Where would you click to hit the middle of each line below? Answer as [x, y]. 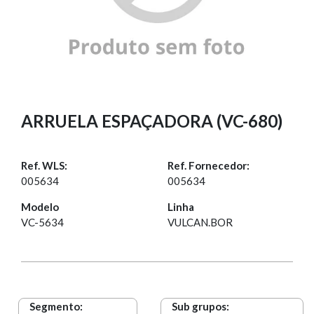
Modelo [40, 206]
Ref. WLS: [44, 165]
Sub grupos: [201, 306]
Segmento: [56, 306]
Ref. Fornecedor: [209, 165]
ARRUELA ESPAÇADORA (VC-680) [152, 121]
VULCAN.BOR [200, 222]
